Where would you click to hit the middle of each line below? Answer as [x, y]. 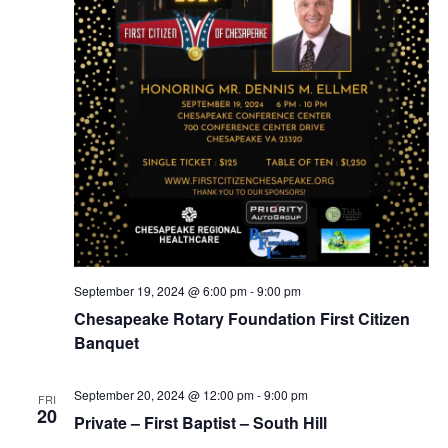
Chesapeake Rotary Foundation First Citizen [241, 319]
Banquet [106, 343]
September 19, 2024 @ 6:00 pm [160, 291]
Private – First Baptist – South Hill [200, 423]
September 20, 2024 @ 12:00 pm [163, 395]
